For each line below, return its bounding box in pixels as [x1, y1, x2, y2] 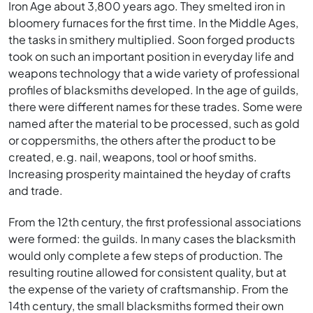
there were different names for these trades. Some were [8, 99, 303, 114]
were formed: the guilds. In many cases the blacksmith [8, 231, 296, 246]
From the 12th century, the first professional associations [8, 214, 301, 229]
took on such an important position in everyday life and [8, 48, 294, 64]
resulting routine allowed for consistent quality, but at [8, 264, 286, 279]
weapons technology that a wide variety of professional [8, 65, 300, 80]
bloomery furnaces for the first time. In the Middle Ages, [8, 15, 298, 30]
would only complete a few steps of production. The [8, 247, 283, 263]
